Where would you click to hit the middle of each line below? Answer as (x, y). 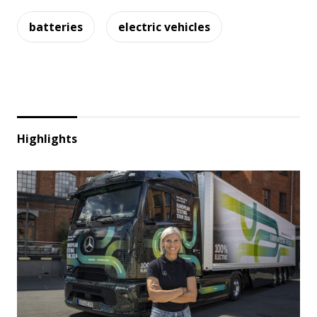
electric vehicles (164, 27)
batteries (56, 27)
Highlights (47, 139)
